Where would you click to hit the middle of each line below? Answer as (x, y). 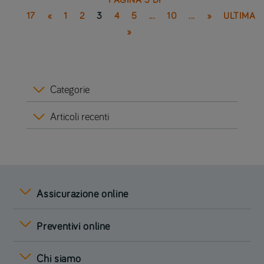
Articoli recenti (79, 118)
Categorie (70, 90)
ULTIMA (240, 16)
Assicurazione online (83, 195)
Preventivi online (74, 227)
